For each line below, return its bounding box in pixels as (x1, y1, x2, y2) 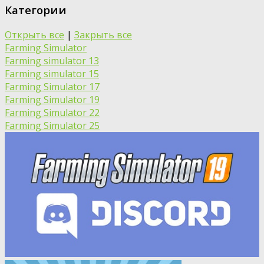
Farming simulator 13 (5, 54, 99, 67)
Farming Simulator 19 (5, 93, 100, 106)
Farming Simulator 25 (5, 118, 100, 132)
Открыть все (5, 28, 64, 41)
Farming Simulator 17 (5, 80, 100, 93)
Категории (5, 2, 67, 18)
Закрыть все (74, 28, 132, 41)
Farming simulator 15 (5, 67, 99, 80)
